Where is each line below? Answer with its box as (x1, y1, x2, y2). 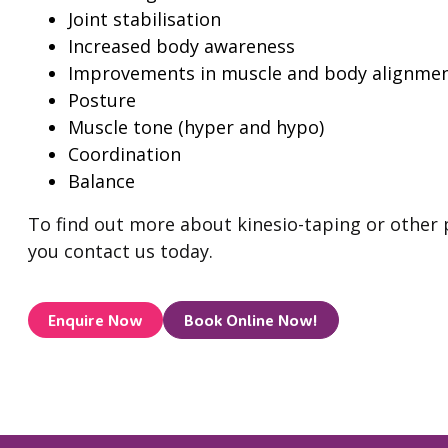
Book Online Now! (184, 310, 319, 330)
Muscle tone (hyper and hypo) (68, 115, 325, 139)
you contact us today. (28, 239, 214, 263)
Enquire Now (48, 310, 144, 330)
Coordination (68, 142, 182, 166)
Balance (68, 169, 136, 193)
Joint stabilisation (68, 7, 222, 31)
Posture (68, 88, 137, 112)
